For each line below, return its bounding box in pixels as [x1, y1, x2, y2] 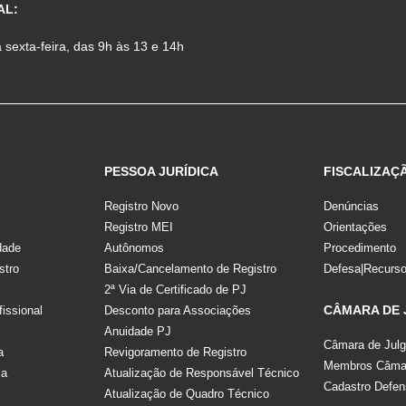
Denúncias [324, 198, 380, 213]
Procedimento [324, 240, 397, 255]
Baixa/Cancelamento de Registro [103, 261, 276, 275]
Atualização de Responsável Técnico [103, 365, 299, 380]
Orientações [324, 219, 388, 234]
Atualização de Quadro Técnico [103, 386, 269, 401]
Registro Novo [103, 198, 179, 213]
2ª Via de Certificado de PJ [103, 282, 246, 296]
